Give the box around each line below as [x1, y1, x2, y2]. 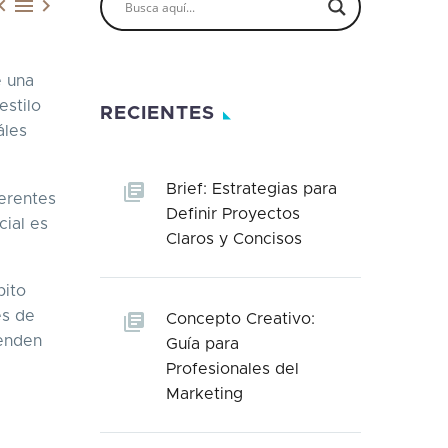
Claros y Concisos [166, 231, 302, 247]
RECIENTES [100, 104, 215, 123]
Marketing [166, 386, 243, 402]
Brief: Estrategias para [166, 181, 337, 197]
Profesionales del [166, 361, 299, 377]
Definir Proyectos [166, 206, 300, 222]
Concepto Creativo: [166, 311, 315, 327]
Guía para [166, 336, 239, 352]
